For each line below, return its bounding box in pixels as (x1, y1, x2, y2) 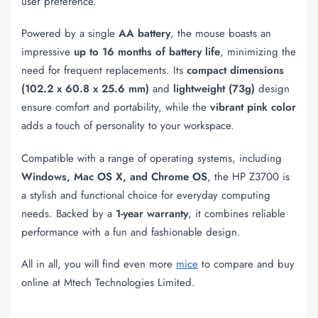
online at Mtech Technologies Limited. (21, 275, 195, 291)
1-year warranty (116, 205, 188, 221)
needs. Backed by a (21, 205, 116, 221)
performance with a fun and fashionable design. (21, 224, 241, 240)
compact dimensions (187, 62, 284, 79)
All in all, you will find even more (21, 256, 176, 273)
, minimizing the (220, 44, 296, 60)
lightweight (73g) (173, 81, 255, 97)
